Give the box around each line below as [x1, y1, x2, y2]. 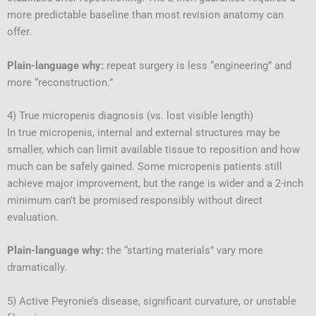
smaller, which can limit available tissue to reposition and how [7, 142, 300, 156]
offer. [7, 25, 32, 39]
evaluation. [7, 210, 59, 224]
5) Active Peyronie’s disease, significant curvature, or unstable [7, 294, 296, 308]
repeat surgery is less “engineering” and [104, 59, 291, 72]
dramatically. [7, 261, 67, 274]
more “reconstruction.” [7, 75, 113, 89]
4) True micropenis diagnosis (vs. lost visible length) [7, 109, 253, 122]
